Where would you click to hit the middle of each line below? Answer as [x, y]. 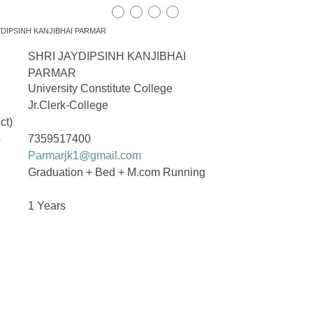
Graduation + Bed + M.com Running [117, 172]
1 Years [47, 206]
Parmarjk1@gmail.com [85, 155]
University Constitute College [101, 88]
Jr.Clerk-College [68, 105]
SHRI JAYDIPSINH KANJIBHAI [107, 56]
